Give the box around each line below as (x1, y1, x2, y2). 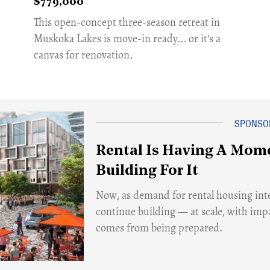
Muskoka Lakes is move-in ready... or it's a (34, 31, 221, 46)
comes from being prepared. (96, 220, 222, 235)
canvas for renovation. (34, 47, 133, 62)
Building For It (96, 163, 198, 178)
